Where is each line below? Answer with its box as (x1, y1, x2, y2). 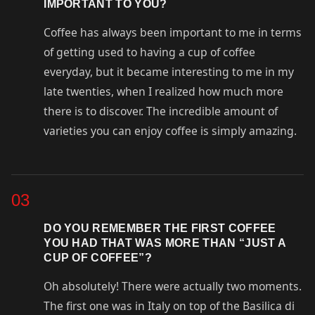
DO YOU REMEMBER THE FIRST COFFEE (44, 221, 276, 234)
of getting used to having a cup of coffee (44, 44, 256, 60)
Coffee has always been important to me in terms (44, 25, 302, 41)
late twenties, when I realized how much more (44, 84, 284, 100)
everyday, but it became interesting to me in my (44, 64, 295, 80)
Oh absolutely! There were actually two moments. (44, 278, 302, 295)
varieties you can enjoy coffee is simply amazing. (44, 123, 297, 139)
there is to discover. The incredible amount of (44, 103, 278, 120)
